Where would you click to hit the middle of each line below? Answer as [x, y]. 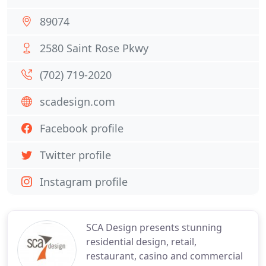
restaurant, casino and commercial [164, 256]
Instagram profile [84, 182]
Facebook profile [82, 128]
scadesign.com [77, 102]
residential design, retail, [141, 242]
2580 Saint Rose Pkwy [94, 48]
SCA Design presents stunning [154, 227]
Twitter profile [75, 155]
